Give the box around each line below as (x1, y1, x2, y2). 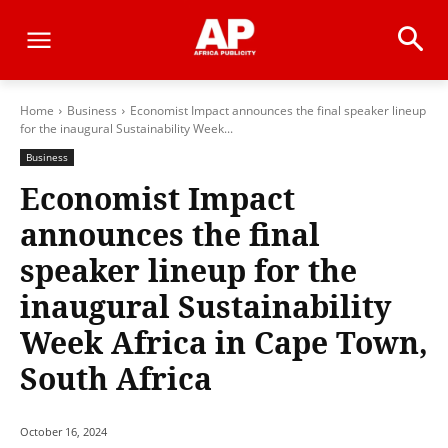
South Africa (20, 358, 212, 399)
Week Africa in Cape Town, (20, 322, 428, 363)
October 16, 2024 (20, 424, 107, 440)
